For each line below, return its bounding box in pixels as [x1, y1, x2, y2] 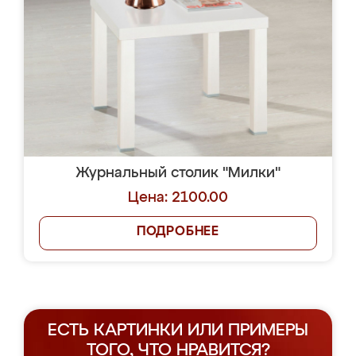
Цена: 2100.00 [128, 191, 228, 205]
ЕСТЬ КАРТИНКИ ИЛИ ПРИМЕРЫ [48, 323, 308, 339]
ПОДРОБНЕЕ [136, 226, 220, 238]
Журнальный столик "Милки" [75, 166, 281, 180]
